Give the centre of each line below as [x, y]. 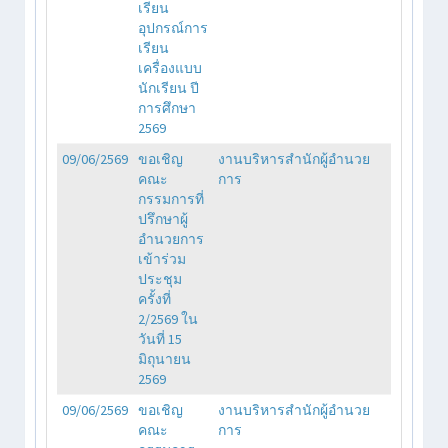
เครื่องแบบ [170, 67]
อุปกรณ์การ [173, 27]
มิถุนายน [164, 358]
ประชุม [160, 278]
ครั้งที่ [154, 298]
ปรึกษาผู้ [163, 218]
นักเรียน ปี [168, 87]
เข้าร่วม [162, 258]
